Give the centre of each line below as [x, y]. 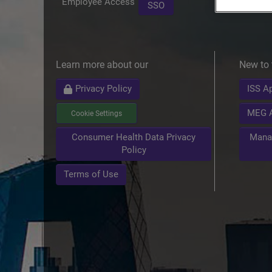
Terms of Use [91, 175]
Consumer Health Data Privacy [134, 138]
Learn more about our [102, 65]
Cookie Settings [97, 113]
